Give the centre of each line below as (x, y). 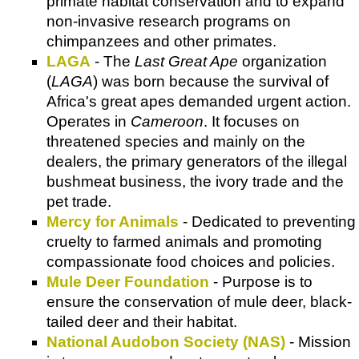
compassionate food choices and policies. (191, 261)
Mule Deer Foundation (128, 281)
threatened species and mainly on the (176, 141)
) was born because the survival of (211, 81)
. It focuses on (252, 121)
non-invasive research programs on (169, 21)
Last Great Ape (186, 61)
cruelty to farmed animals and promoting (184, 241)
